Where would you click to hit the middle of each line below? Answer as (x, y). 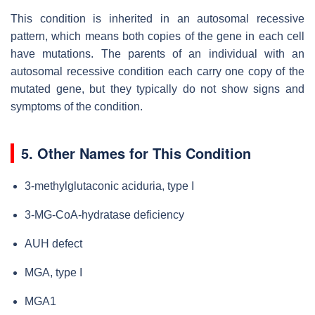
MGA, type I (53, 272)
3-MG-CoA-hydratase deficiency (104, 214)
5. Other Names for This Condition (136, 153)
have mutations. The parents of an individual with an (157, 53)
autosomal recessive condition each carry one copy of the (157, 71)
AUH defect (53, 243)
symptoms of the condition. (77, 106)
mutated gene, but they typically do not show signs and (157, 89)
